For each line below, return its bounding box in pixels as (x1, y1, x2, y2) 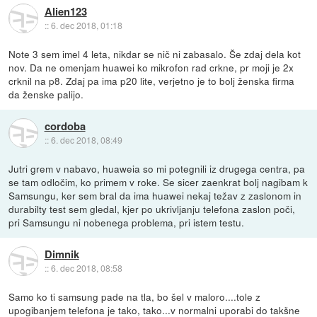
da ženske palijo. (8, 86, 84, 101)
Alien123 (44, 4, 87, 20)
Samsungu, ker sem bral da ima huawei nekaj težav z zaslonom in (8, 188, 302, 202)
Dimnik (44, 246, 79, 263)
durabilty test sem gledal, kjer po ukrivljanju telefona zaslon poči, (8, 201, 296, 216)
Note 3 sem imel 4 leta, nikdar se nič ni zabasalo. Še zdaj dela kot (8, 46, 301, 61)
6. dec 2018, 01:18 (50, 19, 122, 32)
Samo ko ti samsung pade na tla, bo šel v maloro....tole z (8, 289, 261, 304)
